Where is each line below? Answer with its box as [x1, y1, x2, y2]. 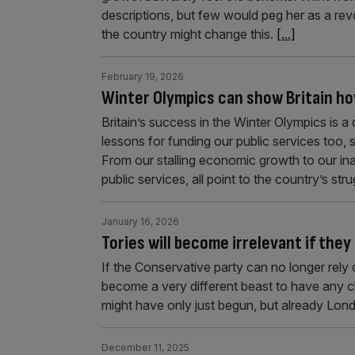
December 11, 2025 [101, 341, 189, 353]
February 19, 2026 [101, 70, 184, 82]
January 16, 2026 [101, 215, 179, 227]
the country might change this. [101, 25, 277, 42]
